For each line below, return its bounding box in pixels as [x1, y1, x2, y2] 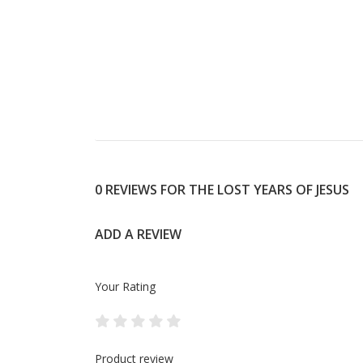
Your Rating [95, 279, 156, 295]
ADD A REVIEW [95, 225, 181, 244]
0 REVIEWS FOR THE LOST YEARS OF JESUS [95, 181, 349, 199]
